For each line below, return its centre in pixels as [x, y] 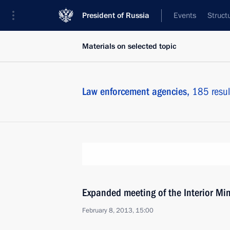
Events [185, 15]
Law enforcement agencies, [137, 91]
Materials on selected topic [129, 46]
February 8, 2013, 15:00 [118, 210]
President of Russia [116, 15]
